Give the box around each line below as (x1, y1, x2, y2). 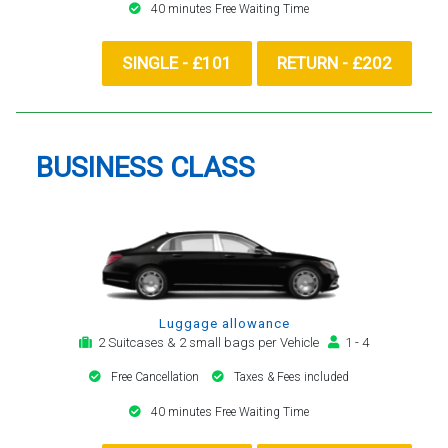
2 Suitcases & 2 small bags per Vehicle (92, 334, 328, 350)
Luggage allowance (158, 315, 290, 331)
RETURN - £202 (277, 52, 392, 73)
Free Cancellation (111, 369, 202, 384)
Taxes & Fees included (234, 369, 349, 384)
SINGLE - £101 (122, 52, 232, 73)
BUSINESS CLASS (36, 150, 255, 184)
